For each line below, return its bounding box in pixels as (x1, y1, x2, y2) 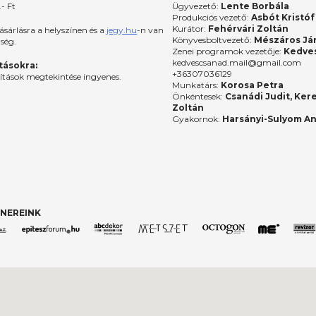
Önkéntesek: (172, 91, 225, 102)
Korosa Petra (221, 80, 284, 91)
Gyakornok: (172, 114, 222, 125)
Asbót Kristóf (251, 12, 315, 23)
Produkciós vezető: (172, 12, 251, 23)
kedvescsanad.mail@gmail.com (172, 57, 301, 68)
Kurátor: (172, 23, 208, 35)
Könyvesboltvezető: (172, 35, 254, 46)
